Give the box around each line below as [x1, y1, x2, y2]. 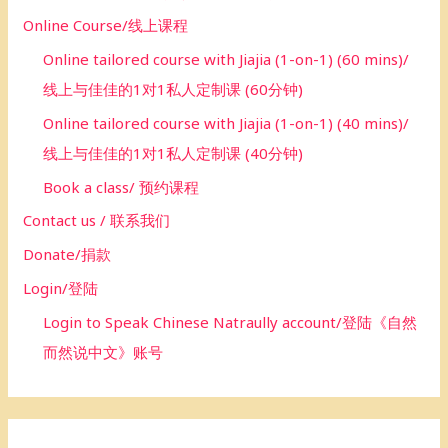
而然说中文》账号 [43, 341, 164, 362]
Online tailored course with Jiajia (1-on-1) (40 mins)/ [43, 112, 410, 133]
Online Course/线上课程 [23, 15, 189, 36]
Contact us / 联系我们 [23, 210, 171, 231]
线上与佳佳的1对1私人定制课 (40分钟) [43, 142, 304, 163]
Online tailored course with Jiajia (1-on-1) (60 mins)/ [43, 49, 410, 70]
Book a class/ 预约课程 [43, 176, 200, 197]
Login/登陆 [23, 277, 99, 298]
